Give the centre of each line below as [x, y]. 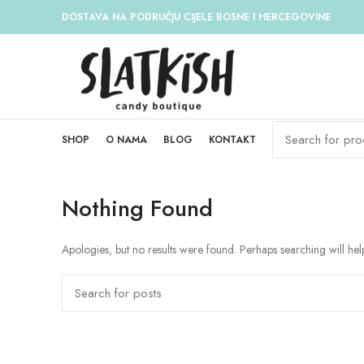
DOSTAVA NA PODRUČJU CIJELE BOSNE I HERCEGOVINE [196, 17]
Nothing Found [137, 208]
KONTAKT [232, 140]
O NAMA [126, 140]
